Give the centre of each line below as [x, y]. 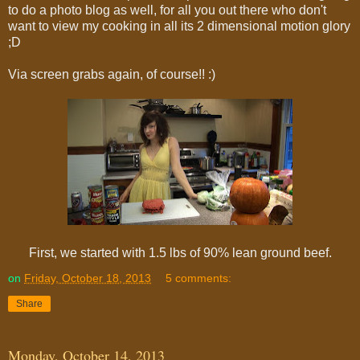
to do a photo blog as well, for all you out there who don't [167, 10]
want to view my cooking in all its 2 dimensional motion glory [179, 26]
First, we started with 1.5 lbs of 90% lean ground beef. [180, 252]
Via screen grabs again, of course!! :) [112, 74]
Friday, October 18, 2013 [88, 278]
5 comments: [199, 278]
